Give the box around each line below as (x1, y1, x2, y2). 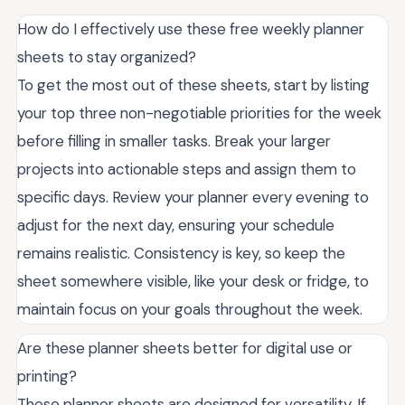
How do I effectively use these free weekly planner (17, 18, 364, 39)
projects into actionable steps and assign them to (17, 158, 356, 179)
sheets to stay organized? (17, 46, 196, 67)
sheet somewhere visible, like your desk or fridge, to (17, 270, 369, 291)
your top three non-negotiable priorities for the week (17, 102, 381, 123)
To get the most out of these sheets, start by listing (17, 74, 370, 95)
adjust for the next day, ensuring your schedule (17, 214, 334, 235)
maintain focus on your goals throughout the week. (17, 298, 363, 319)
